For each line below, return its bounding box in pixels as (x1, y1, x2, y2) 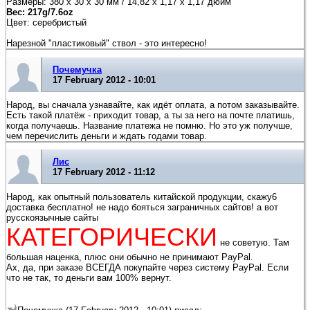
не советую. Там (217, 237, 289, 248)
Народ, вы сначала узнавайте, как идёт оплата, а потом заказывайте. (6, 99, 300, 110)
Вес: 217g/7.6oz (6, 6, 73, 17)
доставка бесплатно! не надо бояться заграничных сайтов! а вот (6, 202, 278, 213)
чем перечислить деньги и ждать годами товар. (6, 130, 207, 141)
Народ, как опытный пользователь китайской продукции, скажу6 (6, 192, 277, 203)
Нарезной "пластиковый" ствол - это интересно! (6, 37, 207, 48)
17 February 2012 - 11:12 (53, 167, 155, 178)
